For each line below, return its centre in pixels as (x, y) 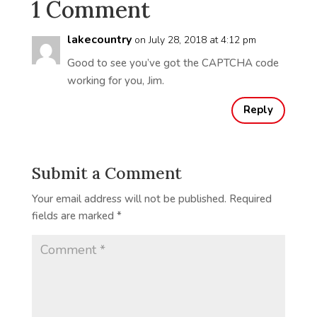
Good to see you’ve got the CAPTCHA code (173, 63)
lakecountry (99, 39)
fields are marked (74, 215)
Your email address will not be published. (129, 198)
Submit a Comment (106, 173)
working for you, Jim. (115, 80)
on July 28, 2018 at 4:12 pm (195, 40)
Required (250, 198)
